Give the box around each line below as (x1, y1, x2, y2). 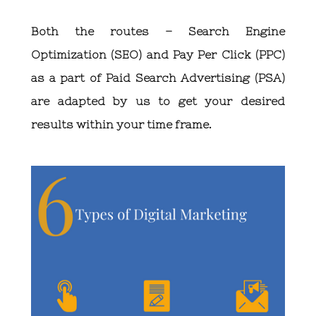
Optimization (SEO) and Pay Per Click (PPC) (31, 47, 285, 61)
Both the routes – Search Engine (31, 24, 285, 37)
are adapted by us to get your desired (31, 94, 285, 107)
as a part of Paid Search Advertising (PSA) (31, 71, 285, 84)
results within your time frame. (31, 117, 212, 130)
